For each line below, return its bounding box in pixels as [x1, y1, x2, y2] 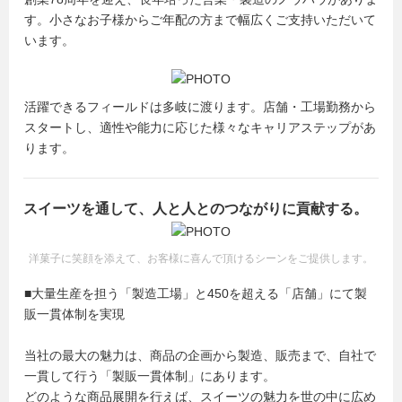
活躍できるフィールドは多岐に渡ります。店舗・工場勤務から [24, 100, 376, 114]
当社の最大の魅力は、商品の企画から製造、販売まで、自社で [24, 348, 376, 363]
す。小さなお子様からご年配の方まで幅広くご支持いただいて [24, 13, 376, 27]
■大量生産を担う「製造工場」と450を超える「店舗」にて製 [24, 286, 367, 301]
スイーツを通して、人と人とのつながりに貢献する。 [23, 201, 368, 216]
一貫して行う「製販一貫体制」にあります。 [24, 369, 275, 383]
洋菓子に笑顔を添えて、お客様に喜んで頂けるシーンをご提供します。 [29, 252, 373, 265]
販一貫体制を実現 [24, 307, 125, 321]
